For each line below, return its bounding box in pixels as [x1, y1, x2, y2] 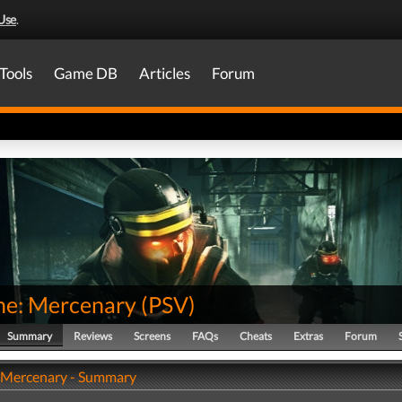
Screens [134, 329, 170, 343]
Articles [139, 64, 190, 83]
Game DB [54, 64, 118, 83]
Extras [293, 329, 323, 343]
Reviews [74, 329, 112, 343]
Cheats [240, 329, 272, 343]
